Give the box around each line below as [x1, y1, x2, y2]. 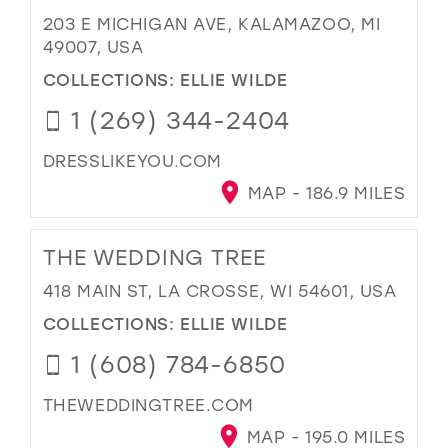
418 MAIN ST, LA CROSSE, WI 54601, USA [42, 280, 397, 302]
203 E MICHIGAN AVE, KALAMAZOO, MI [42, 13, 381, 35]
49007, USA [42, 36, 144, 58]
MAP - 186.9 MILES [242, 182, 406, 204]
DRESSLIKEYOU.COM [42, 149, 222, 171]
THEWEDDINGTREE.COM [42, 393, 254, 415]
